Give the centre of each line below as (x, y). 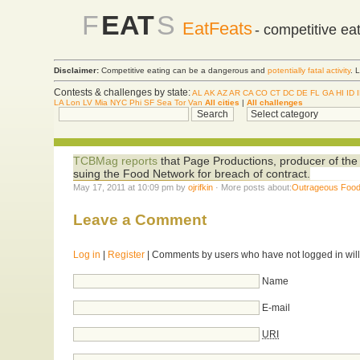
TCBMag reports (116, 160)
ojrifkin (201, 187)
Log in (87, 254)
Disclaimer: (77, 71)
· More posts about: (253, 187)
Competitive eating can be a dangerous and (184, 71)
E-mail (276, 307)
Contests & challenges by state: (123, 92)
